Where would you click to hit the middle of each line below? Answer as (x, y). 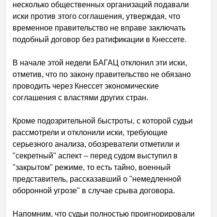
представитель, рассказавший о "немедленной (97, 179)
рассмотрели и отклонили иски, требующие (90, 132)
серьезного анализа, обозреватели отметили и (96, 144)
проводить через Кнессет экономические (86, 86)
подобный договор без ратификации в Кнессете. (100, 39)
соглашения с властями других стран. (81, 97)
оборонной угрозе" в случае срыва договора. (94, 190)
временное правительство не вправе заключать (99, 28)
